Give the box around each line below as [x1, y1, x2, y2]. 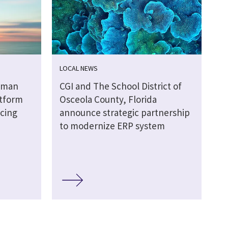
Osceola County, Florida [59, 93, 157, 106]
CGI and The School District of [59, 80, 182, 93]
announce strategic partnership [59, 106, 190, 119]
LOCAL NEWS [59, 64, 98, 73]
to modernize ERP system [59, 120, 165, 132]
